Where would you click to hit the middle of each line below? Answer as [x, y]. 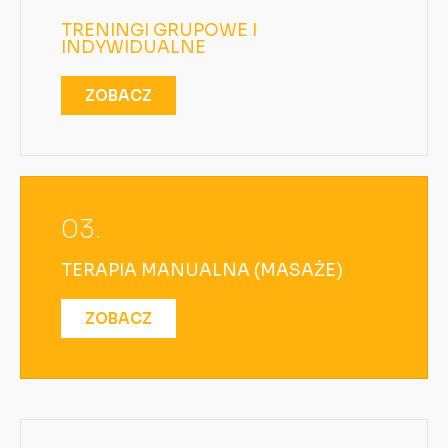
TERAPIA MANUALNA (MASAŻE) [202, 270]
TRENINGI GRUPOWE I [159, 30]
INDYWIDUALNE [133, 47]
